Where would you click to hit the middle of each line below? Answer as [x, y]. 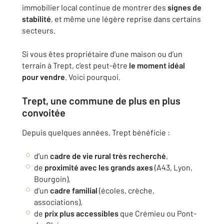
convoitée [44, 112]
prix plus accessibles [81, 213]
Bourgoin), [52, 179]
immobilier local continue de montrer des [95, 7]
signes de [184, 7]
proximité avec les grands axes [99, 167]
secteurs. [39, 30]
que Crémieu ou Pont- [157, 213]
